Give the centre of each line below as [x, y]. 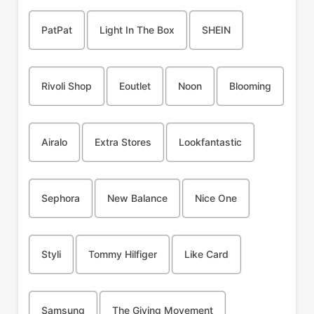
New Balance [137, 198]
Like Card [206, 254]
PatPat [56, 30]
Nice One [216, 198]
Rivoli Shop [66, 86]
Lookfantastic [210, 142]
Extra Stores [123, 142]
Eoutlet [135, 86]
